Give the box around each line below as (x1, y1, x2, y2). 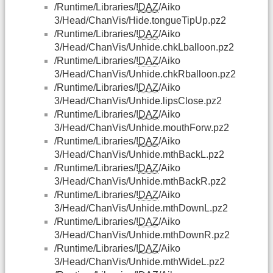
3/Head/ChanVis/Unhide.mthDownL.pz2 (54, 202, 228, 213)
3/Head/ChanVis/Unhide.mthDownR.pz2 (54, 229, 230, 240)
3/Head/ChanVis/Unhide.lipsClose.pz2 (54, 95, 222, 106)
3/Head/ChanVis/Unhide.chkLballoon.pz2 (54, 41, 234, 52)
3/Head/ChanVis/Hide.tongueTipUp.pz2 (54, 15, 226, 26)
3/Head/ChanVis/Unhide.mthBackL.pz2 (54, 149, 224, 160)
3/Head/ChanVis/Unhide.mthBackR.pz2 (54, 175, 226, 186)
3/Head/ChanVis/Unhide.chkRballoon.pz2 (54, 68, 236, 79)
